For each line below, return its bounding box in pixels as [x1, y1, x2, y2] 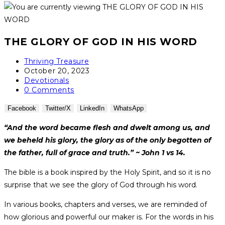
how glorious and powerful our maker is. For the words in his [4, 212, 213, 222]
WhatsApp [114, 104, 144, 113]
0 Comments [24, 85, 74, 95]
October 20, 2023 [24, 66, 90, 76]
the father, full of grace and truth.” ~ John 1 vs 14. [4, 148, 185, 158]
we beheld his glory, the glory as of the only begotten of [4, 136, 211, 145]
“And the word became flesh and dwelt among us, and [4, 123, 210, 133]
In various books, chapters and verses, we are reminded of [4, 200, 207, 209]
